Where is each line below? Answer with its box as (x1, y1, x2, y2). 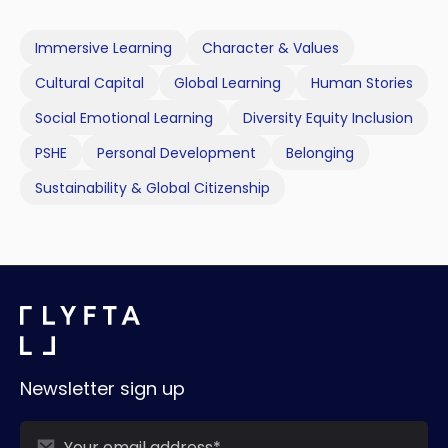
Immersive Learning (35, 37, 172, 58)
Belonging (286, 142, 354, 163)
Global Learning (174, 72, 281, 93)
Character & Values (202, 37, 339, 58)
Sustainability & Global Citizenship (35, 177, 270, 198)
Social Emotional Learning (35, 107, 213, 128)
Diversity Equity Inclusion (243, 107, 413, 128)
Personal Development (97, 142, 256, 163)
